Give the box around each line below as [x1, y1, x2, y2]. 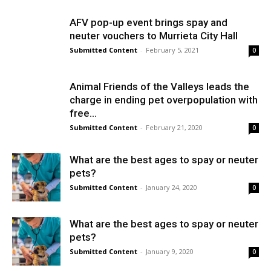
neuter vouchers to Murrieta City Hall [70, 30, 238, 42]
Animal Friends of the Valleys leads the [70, 80, 249, 93]
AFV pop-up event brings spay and [70, 16, 227, 28]
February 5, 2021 [146, 45, 199, 54]
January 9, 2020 [146, 247, 194, 256]
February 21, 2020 [146, 123, 203, 132]
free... [70, 107, 97, 119]
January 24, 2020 [146, 183, 197, 192]
